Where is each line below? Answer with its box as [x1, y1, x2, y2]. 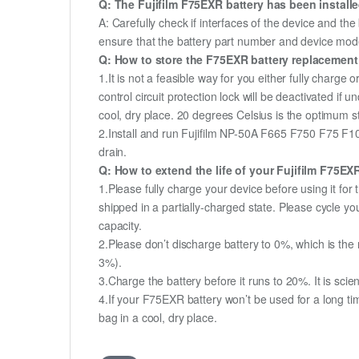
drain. [99, 143, 127, 160]
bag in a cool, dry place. [99, 309, 217, 326]
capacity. [99, 217, 142, 234]
